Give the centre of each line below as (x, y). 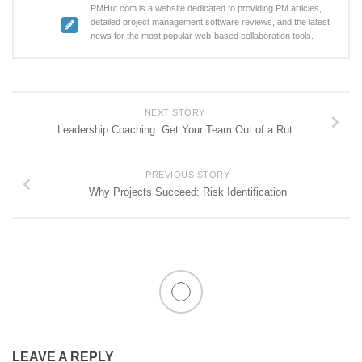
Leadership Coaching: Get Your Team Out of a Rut (175, 130)
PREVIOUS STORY (187, 175)
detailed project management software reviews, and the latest (210, 22)
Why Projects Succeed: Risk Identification (187, 192)
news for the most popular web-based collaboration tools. (202, 36)
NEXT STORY (175, 113)
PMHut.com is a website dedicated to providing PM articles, (206, 8)
